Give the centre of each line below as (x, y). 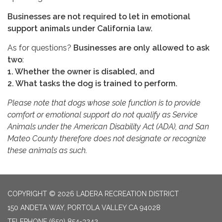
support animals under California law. (80, 29)
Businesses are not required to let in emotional (99, 17)
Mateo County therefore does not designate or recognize (107, 139)
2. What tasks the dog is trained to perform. (92, 84)
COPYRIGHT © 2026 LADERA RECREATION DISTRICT (93, 194)
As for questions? (40, 48)
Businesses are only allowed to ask (141, 48)
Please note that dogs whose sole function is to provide (104, 103)
